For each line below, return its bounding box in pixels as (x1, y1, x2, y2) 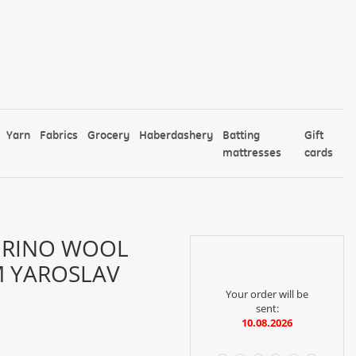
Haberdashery (139, 127, 214, 142)
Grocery (87, 127, 130, 142)
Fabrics (40, 127, 79, 142)
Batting (222, 127, 261, 142)
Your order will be (226, 286, 308, 301)
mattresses (222, 145, 282, 160)
